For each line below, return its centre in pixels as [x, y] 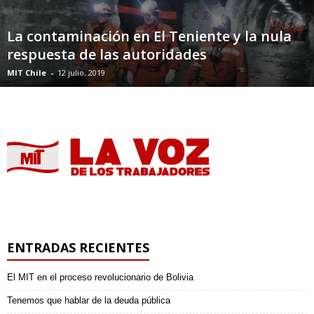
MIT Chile [27, 73]
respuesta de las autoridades [107, 54]
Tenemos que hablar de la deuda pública [89, 301]
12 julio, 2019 [81, 73]
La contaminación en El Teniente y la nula [149, 36]
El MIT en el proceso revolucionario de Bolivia [100, 278]
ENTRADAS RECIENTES [78, 248]
